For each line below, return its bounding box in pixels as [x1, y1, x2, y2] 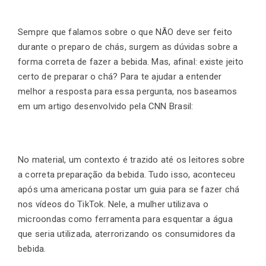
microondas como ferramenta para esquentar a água [18, 214, 233, 225]
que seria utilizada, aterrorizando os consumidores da [18, 229, 235, 240]
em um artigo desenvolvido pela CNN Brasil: [18, 101, 194, 112]
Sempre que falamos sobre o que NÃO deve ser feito [18, 27, 233, 38]
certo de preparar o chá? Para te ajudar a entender [18, 71, 222, 83]
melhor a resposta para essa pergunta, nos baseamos [18, 86, 237, 97]
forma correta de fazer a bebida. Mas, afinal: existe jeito [18, 56, 244, 68]
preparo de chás [56, 42, 125, 53]
